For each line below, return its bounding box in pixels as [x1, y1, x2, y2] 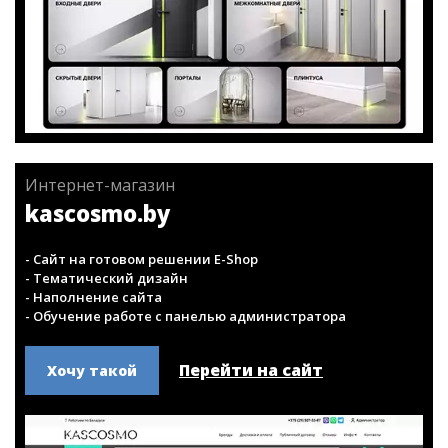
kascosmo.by [25, 281, 170, 311]
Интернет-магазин [25, 257, 175, 279]
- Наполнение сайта [25, 371, 162, 389]
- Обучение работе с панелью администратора [25, 390, 346, 408]
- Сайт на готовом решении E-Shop [25, 333, 258, 351]
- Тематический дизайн [25, 352, 188, 370]
